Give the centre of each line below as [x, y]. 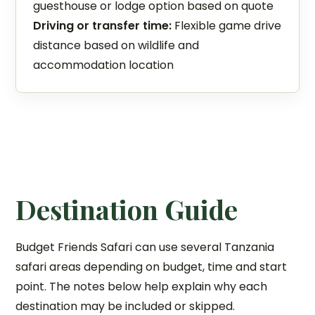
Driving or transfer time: [103, 26]
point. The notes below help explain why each [142, 287]
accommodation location [104, 65]
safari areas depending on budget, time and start [152, 267]
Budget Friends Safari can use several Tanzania [145, 247]
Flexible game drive [227, 26]
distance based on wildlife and [116, 45]
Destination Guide [127, 209]
